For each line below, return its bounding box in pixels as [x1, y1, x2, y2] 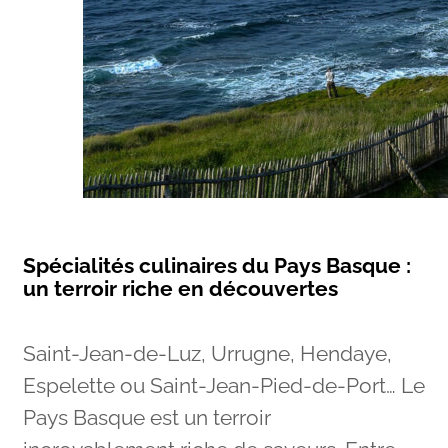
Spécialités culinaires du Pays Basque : [22, 253, 411, 278]
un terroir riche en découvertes [22, 276, 343, 301]
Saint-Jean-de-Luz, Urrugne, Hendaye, [22, 342, 392, 367]
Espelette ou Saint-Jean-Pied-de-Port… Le [22, 374, 425, 399]
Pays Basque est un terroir [22, 406, 271, 431]
